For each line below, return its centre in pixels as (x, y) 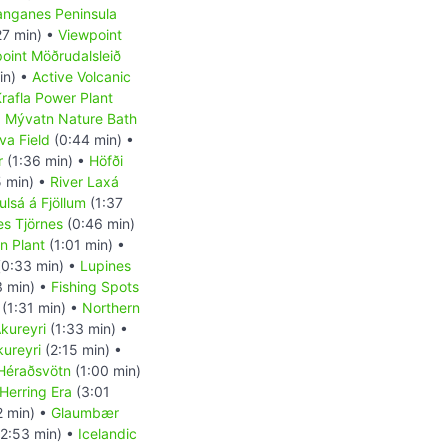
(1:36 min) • (46, 160)
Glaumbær (85, 412)
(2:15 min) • (81, 349)
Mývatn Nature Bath (71, 118)
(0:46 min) (99, 223)
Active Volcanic (81, 76)
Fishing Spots (95, 286)
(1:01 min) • (85, 244)
